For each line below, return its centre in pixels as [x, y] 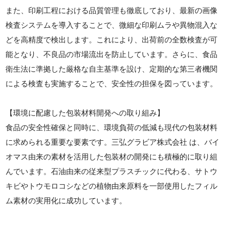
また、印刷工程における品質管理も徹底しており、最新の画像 [112, 10]
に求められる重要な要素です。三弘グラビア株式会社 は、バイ [113, 142]
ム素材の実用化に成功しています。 [66, 200]
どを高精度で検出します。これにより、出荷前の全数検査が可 [112, 39]
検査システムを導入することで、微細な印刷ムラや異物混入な [112, 25]
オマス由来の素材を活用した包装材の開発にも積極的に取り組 [112, 156]
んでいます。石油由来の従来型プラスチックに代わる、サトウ [112, 171]
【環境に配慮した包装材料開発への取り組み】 [85, 112]
